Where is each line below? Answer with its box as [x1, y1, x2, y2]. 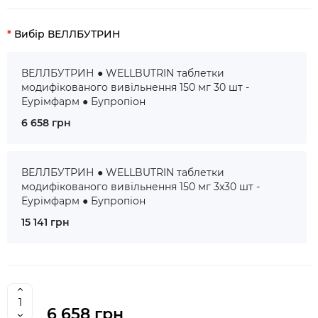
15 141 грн [21, 216, 70, 229]
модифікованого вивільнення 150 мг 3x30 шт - [21, 180, 260, 193]
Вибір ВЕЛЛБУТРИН [14, 28, 120, 40]
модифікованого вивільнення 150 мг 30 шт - [21, 81, 249, 94]
